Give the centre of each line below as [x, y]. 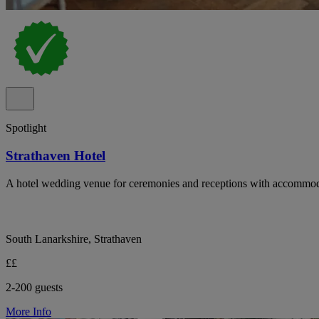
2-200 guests [34, 287]
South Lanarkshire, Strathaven [74, 239]
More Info [28, 311]
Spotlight [26, 128]
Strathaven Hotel [56, 155]
